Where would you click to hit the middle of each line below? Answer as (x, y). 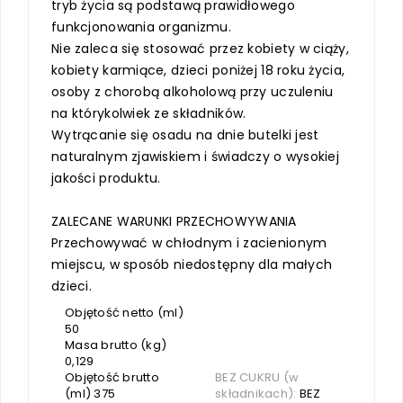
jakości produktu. (106, 178)
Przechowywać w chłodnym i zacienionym (189, 242)
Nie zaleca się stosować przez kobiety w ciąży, (200, 48)
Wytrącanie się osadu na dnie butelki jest (185, 134)
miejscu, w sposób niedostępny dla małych (192, 264)
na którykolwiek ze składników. (149, 113)
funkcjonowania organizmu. (141, 27)
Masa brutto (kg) (116, 345)
